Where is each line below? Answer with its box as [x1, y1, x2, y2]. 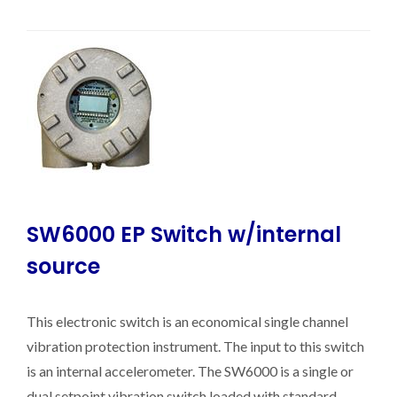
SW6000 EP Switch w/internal [27, 220, 341, 249]
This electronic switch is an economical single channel [27, 313, 348, 330]
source [27, 252, 100, 281]
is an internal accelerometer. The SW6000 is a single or [27, 362, 354, 379]
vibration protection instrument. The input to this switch [27, 338, 364, 354]
